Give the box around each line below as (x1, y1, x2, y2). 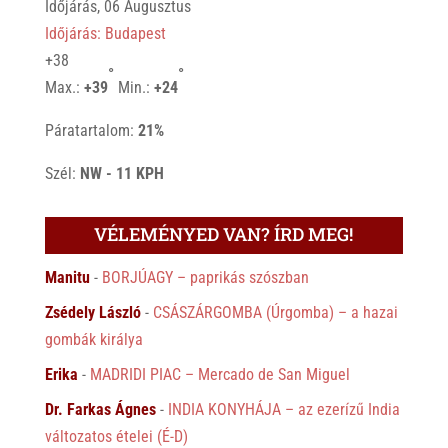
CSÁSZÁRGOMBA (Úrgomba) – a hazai (152, 302, 398, 322)
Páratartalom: (44, 120, 138, 140)
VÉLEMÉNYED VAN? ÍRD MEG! (94, 221, 354, 246)
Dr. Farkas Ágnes (44, 399, 156, 419)
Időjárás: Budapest (44, 23, 166, 43)
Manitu (44, 267, 90, 287)
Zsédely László (44, 302, 141, 322)
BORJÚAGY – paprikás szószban (101, 267, 309, 287)
